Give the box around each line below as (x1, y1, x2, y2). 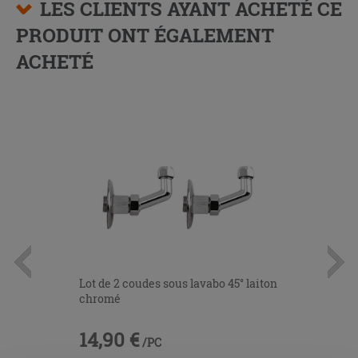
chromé (79, 291, 121, 307)
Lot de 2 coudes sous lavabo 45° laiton (79, 276, 277, 292)
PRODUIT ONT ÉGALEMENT (16, 22, 274, 48)
